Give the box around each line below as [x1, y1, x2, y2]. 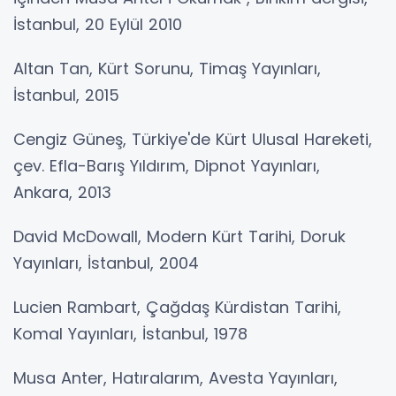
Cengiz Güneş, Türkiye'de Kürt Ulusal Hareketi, [13, 128, 372, 150]
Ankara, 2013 [13, 181, 111, 203]
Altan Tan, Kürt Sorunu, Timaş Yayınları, [13, 57, 321, 80]
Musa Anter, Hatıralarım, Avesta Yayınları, [13, 367, 338, 389]
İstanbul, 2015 [13, 84, 119, 106]
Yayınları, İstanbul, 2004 [13, 252, 199, 274]
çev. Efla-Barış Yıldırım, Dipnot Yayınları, [13, 155, 320, 177]
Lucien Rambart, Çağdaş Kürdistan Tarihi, [13, 296, 341, 318]
